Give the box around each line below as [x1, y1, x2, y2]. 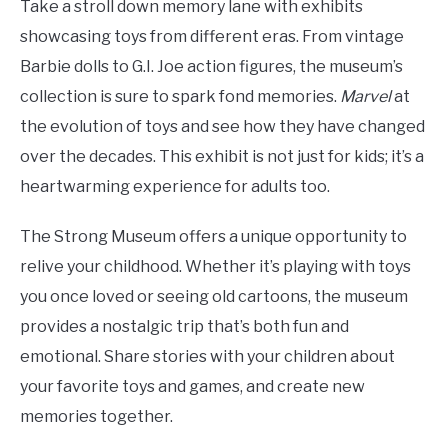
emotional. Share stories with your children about [20, 347, 395, 366]
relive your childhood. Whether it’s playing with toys [20, 257, 411, 276]
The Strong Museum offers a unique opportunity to [20, 227, 407, 246]
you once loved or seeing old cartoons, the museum [20, 287, 408, 306]
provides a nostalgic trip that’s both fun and [20, 317, 349, 336]
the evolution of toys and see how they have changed [20, 117, 425, 136]
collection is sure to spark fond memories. [20, 87, 340, 106]
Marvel [340, 87, 391, 106]
